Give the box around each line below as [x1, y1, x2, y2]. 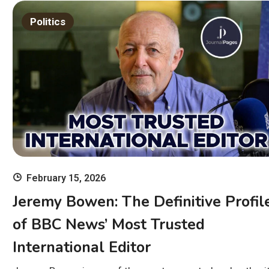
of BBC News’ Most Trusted [12, 214, 205, 235]
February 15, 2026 [26, 172, 106, 184]
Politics [29, 15, 65, 28]
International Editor [12, 237, 151, 258]
